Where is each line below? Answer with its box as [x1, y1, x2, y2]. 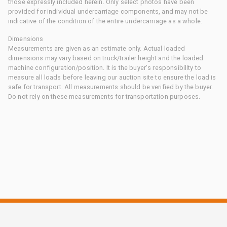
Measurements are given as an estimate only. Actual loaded [8, 44, 185, 52]
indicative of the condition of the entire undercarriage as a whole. [8, 17, 203, 25]
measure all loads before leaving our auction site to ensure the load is [8, 73, 216, 81]
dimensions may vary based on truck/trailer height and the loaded [8, 54, 204, 62]
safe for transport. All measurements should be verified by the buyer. [8, 83, 213, 91]
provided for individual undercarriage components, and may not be [8, 7, 208, 15]
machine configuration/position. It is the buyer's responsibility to [8, 63, 202, 71]
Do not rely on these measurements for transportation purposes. [8, 92, 201, 100]
